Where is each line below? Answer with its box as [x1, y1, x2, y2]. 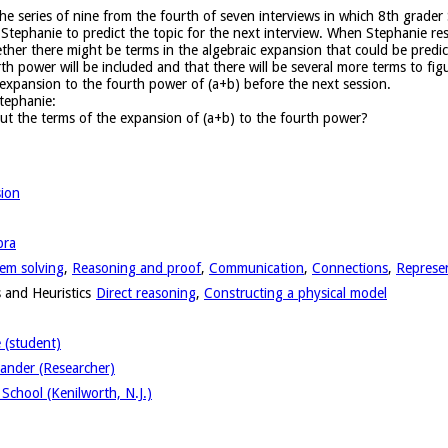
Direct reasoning [96, 284, 196, 301]
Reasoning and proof [72, 259, 201, 276]
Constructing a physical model [204, 284, 387, 301]
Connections [312, 259, 388, 276]
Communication [209, 259, 304, 276]
